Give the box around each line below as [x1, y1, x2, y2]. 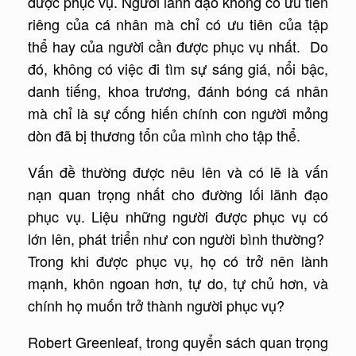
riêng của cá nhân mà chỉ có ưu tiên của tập [28, 14, 328, 35]
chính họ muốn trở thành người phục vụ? [28, 295, 284, 316]
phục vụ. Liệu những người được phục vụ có [28, 206, 328, 227]
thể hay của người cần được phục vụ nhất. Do [28, 36, 328, 57]
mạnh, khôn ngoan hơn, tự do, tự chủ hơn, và [28, 273, 328, 294]
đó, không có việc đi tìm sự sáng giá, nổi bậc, [28, 58, 328, 79]
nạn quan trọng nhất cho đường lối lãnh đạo [28, 184, 328, 205]
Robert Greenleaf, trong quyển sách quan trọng [28, 331, 328, 353]
